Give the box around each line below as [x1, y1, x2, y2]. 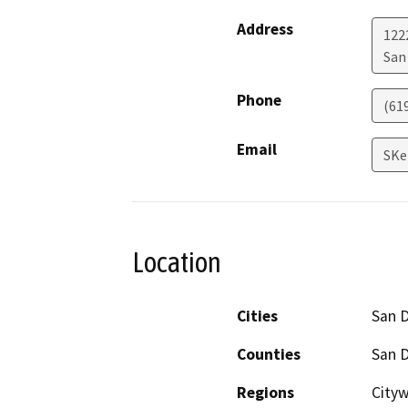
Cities [237, 305, 278, 326]
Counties [237, 343, 301, 364]
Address [237, 19, 293, 40]
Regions [237, 382, 294, 403]
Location [132, 246, 221, 280]
